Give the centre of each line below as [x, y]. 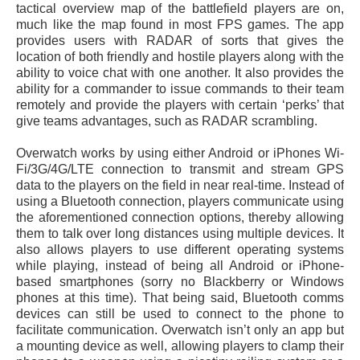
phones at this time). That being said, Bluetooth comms [180, 297]
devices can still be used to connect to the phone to [180, 313]
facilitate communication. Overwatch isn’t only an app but [180, 329]
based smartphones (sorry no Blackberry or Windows [180, 281]
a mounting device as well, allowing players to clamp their [180, 346]
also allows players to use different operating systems [180, 249]
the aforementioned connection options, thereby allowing [180, 217]
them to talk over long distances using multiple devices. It [180, 233]
